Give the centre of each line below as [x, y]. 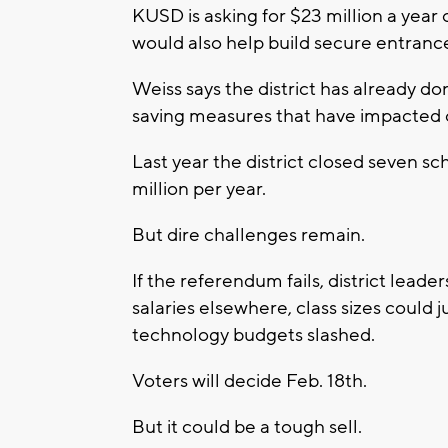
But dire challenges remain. [248, 235]
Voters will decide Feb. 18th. [249, 381]
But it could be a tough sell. [247, 427]
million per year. [199, 189]
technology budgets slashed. [253, 335]
